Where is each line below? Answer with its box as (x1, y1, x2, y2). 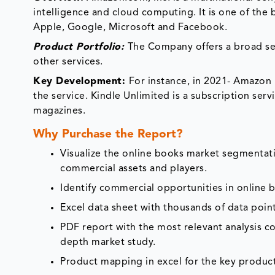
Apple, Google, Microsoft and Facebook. (33, 20, 228, 30)
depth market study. (60, 234, 156, 245)
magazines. (33, 103, 86, 114)
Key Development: (33, 74, 129, 84)
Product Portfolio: (33, 39, 128, 50)
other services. (33, 54, 103, 64)
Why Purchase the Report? (33, 126, 184, 138)
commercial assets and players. (60, 161, 207, 171)
